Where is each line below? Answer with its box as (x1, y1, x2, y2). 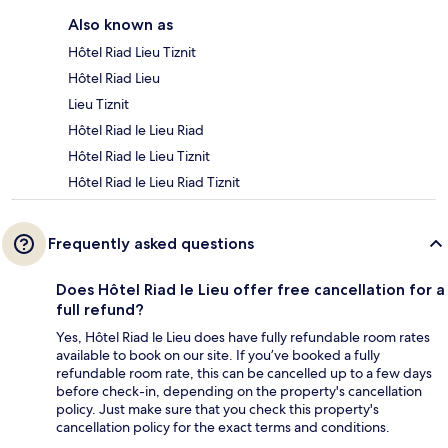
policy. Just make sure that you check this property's (56, 400, 379, 419)
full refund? (56, 300, 144, 320)
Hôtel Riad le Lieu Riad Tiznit (68, 173, 240, 192)
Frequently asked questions (48, 234, 254, 254)
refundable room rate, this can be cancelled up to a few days (56, 364, 432, 383)
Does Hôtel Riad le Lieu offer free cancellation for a (56, 280, 445, 300)
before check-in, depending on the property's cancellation (56, 382, 422, 401)
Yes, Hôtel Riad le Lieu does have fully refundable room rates (56, 328, 430, 347)
